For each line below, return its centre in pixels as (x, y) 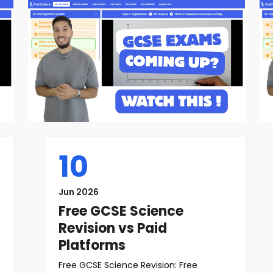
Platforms (92, 245)
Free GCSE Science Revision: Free (128, 265)
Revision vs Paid (113, 228)
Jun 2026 (79, 192)
